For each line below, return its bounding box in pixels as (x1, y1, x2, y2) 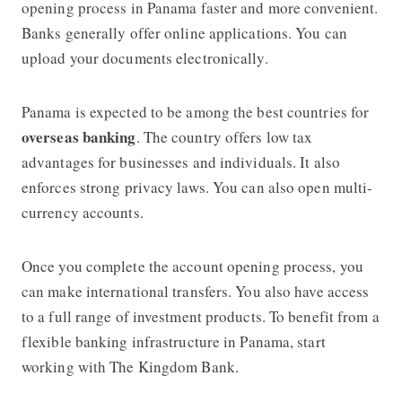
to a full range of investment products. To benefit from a (21, 305, 380, 327)
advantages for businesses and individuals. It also (21, 151, 340, 172)
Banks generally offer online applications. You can (21, 22, 347, 43)
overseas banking (21, 125, 136, 148)
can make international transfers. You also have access (21, 280, 370, 301)
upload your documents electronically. (21, 47, 268, 68)
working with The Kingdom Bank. (21, 355, 239, 377)
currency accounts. (21, 201, 144, 223)
